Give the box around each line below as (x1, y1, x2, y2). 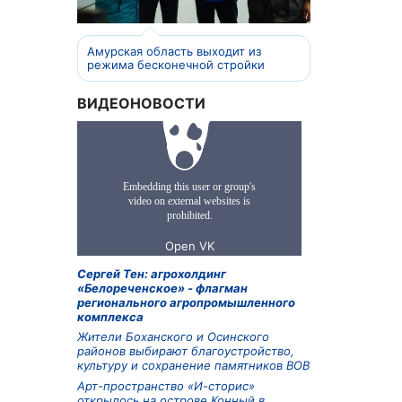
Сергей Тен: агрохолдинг (77, 266, 226, 281)
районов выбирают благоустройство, (77, 344, 294, 358)
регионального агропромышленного (77, 294, 295, 310)
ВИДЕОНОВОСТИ (77, 93, 205, 112)
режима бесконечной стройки (86, 57, 265, 72)
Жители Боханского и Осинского (77, 329, 269, 344)
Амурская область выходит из (86, 44, 261, 58)
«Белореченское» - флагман (77, 280, 248, 295)
